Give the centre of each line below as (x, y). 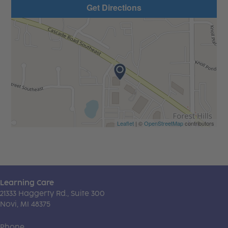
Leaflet (125, 123)
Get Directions (114, 7)
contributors (198, 123)
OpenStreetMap (163, 123)
